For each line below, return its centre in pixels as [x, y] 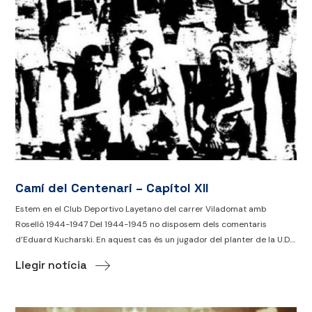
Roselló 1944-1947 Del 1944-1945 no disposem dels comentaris [141, 225]
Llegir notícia [52, 265]
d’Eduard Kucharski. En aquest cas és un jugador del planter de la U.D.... [156, 240]
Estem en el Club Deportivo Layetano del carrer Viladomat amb [141, 209]
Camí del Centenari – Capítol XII [112, 188]
